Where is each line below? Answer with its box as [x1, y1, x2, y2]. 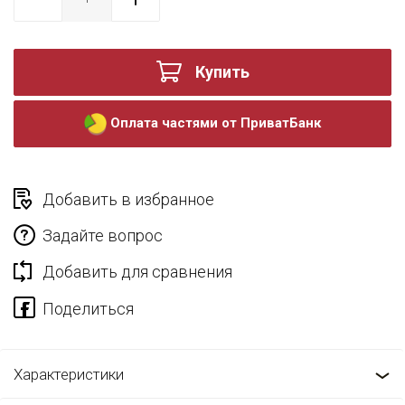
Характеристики [14, 365, 124, 383]
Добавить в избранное [42, 190, 214, 209]
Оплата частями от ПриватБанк [110, 114, 321, 131]
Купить [194, 62, 250, 81]
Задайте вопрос [42, 226, 163, 245]
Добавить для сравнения [42, 262, 232, 281]
